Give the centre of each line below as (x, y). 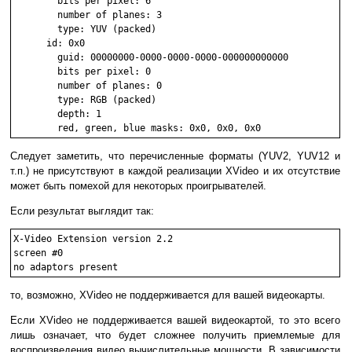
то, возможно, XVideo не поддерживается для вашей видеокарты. (168, 295)
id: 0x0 (49, 44)
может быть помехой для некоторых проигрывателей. (138, 186)
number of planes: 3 (88, 15)
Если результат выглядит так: (82, 211)
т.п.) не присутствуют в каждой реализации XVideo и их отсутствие (175, 171)
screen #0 (38, 253)
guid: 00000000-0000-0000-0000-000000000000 (151, 58)
